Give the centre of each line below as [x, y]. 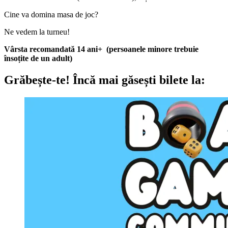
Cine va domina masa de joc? [51, 14]
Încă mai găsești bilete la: [137, 80]
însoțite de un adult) [38, 58]
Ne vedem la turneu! [37, 32]
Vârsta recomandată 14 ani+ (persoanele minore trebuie [101, 49]
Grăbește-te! [37, 80]
